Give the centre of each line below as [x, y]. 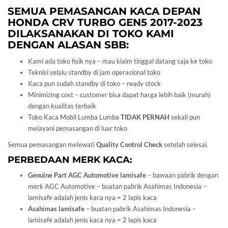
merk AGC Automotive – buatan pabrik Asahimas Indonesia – [117, 186]
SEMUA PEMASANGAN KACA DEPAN [104, 11]
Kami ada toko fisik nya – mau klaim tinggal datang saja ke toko [120, 61]
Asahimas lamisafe [56, 208]
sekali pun [185, 117]
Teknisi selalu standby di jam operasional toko [94, 72]
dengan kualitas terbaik [62, 106]
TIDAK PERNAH [145, 117]
